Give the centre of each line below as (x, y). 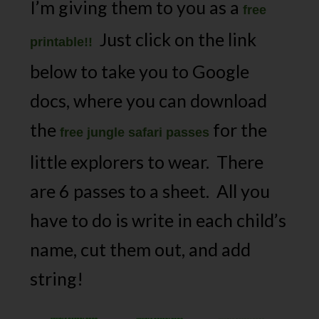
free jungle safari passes (135, 133)
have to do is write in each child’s (158, 220)
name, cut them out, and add (141, 250)
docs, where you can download (149, 101)
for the (240, 130)
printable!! (62, 42)
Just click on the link (175, 40)
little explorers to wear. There (147, 162)
